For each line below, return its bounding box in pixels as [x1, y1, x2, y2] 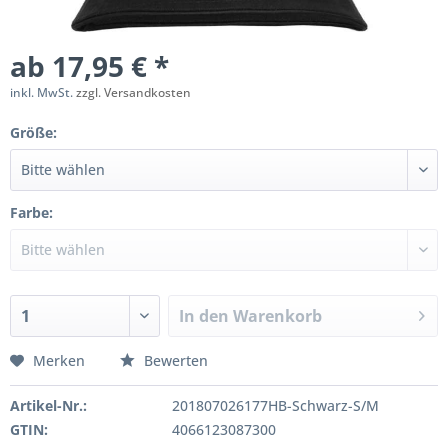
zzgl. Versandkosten [76, 84, 191, 101]
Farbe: [10, 203, 53, 222]
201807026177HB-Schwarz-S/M [171, 396, 379, 415]
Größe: [10, 123, 57, 142]
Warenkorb [233, 305, 323, 327]
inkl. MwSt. [10, 84, 76, 101]
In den [179, 305, 230, 327]
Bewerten [140, 351, 208, 370]
